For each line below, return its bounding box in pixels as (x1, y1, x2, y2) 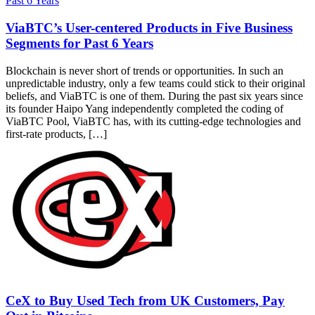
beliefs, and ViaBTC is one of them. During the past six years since (6, 89, 303, 102)
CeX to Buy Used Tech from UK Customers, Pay (6, 293, 285, 309)
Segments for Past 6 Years (6, 36, 153, 51)
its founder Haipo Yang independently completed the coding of (6, 102, 283, 115)
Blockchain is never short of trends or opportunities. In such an (6, 64, 283, 77)
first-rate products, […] (6, 127, 107, 140)
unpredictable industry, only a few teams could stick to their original (6, 77, 305, 89)
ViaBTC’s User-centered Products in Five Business (6, 20, 292, 35)
